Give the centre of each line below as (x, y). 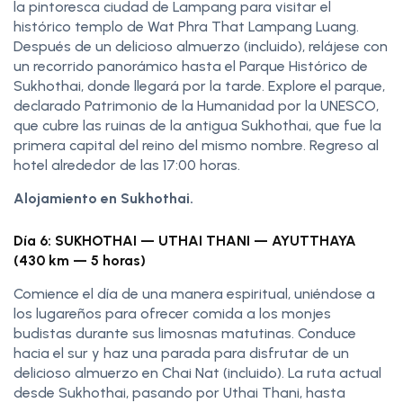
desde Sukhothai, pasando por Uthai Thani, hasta (179, 392)
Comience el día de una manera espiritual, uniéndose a (194, 293)
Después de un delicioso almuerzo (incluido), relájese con (201, 46)
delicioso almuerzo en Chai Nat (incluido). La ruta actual (197, 372)
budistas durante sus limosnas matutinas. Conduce (185, 333)
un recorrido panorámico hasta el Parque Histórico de (191, 66)
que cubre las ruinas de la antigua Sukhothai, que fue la (197, 125)
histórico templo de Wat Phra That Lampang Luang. (186, 26)
